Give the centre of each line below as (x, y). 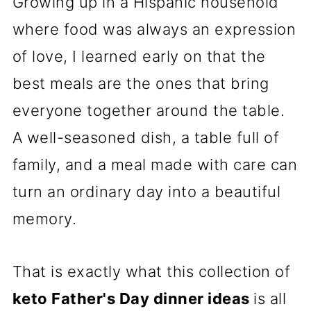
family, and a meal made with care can (155, 165)
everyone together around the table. (149, 111)
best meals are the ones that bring (141, 84)
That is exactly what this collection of (151, 272)
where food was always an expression (154, 30)
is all (270, 299)
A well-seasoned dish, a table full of (146, 138)
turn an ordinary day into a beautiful (146, 192)
